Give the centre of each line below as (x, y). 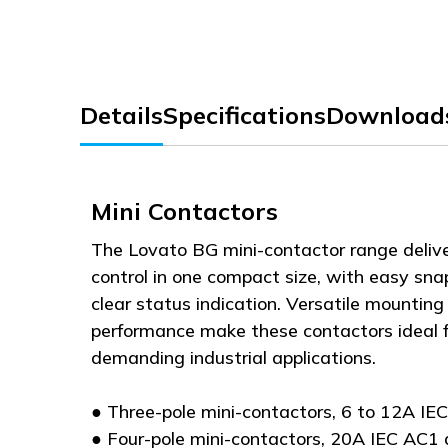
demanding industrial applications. (233, 357)
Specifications (244, 114)
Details (121, 114)
